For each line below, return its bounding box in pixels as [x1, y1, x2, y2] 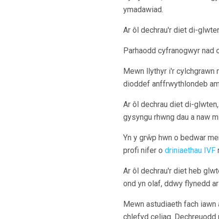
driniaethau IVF [165, 146, 216, 155]
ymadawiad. [123, 5, 163, 15]
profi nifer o [123, 146, 165, 155]
